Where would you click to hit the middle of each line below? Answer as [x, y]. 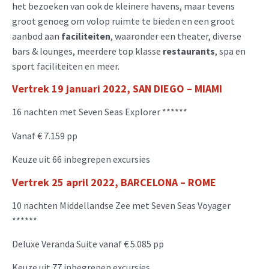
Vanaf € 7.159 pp [46, 135]
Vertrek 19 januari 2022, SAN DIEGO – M [107, 89]
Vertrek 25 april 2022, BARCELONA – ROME [114, 182]
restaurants [189, 51]
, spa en [230, 51]
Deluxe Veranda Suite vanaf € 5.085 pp [89, 243]
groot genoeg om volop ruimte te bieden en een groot [123, 21]
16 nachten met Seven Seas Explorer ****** [100, 112]
